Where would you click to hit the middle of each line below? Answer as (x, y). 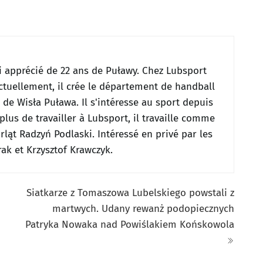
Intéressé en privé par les (155, 134)
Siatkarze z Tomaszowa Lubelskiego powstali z (130, 193)
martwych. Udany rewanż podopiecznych (143, 208)
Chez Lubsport (174, 70)
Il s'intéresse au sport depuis (147, 102)
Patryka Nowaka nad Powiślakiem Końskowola (130, 224)
